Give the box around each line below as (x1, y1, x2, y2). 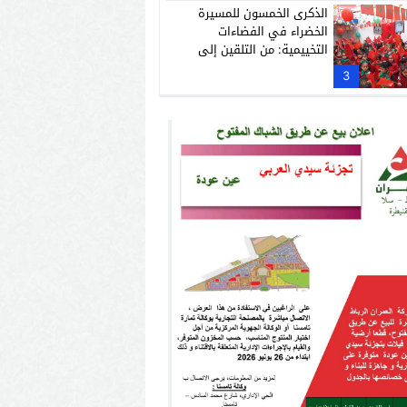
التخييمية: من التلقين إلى (197, 37, 328, 61)
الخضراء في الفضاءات (217, 19, 328, 43)
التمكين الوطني (246, 55, 328, 79)
